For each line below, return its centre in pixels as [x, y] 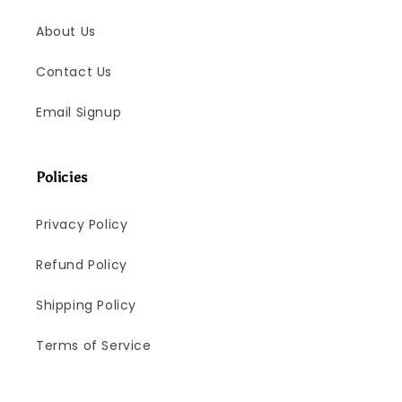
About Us [66, 32]
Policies [62, 178]
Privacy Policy [82, 225]
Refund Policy [82, 265]
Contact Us [74, 72]
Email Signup [79, 113]
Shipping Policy [86, 306]
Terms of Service [94, 346]
